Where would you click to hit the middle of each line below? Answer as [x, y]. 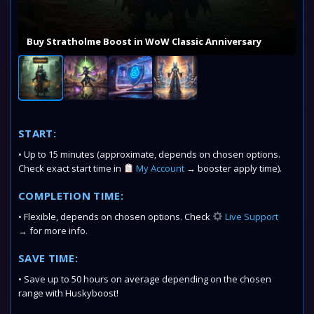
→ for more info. [53, 231]
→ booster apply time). [233, 168]
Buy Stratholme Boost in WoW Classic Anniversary [144, 41]
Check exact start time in [71, 168]
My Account [159, 168]
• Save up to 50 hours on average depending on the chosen [145, 279]
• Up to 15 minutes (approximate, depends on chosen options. [149, 154]
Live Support [250, 217]
